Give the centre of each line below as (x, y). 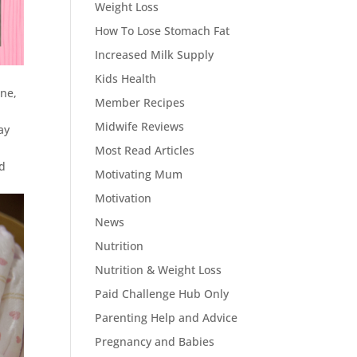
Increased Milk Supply (155, 55)
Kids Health (126, 78)
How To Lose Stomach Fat (163, 31)
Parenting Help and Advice (167, 318)
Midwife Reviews (140, 126)
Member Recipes (140, 102)
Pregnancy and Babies (155, 341)
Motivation (124, 198)
